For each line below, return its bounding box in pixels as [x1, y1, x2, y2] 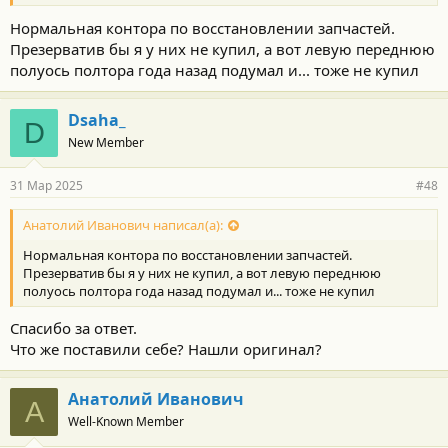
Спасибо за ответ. [10, 318, 137, 338]
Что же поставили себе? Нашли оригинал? [10, 339, 322, 359]
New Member [68, 133, 144, 151]
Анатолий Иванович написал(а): [23, 215, 223, 234]
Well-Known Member [68, 413, 184, 430]
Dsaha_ [68, 108, 126, 131]
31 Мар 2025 [10, 176, 83, 194]
